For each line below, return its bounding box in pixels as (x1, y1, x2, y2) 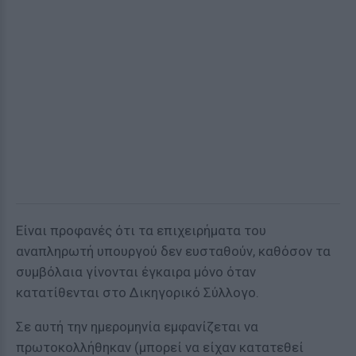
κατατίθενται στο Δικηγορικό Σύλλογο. (16, 284, 259, 300)
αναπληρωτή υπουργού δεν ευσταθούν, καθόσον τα (16, 243, 331, 259)
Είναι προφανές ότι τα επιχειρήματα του (16, 222, 266, 238)
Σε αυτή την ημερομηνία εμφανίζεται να (16, 319, 258, 335)
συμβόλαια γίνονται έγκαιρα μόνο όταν (16, 264, 256, 280)
